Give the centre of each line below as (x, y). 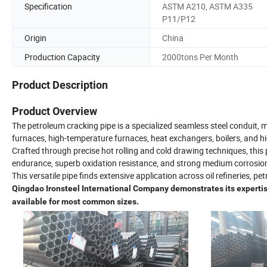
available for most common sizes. (75, 202)
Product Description (60, 85)
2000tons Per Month (200, 57)
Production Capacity (62, 57)
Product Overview (55, 111)
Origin (35, 38)
